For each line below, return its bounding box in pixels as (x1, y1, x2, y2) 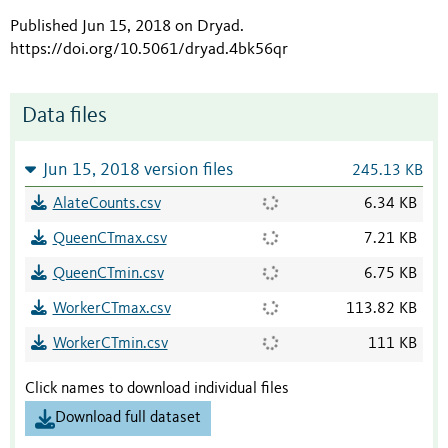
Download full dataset (55, 410, 201, 427)
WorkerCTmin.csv (52, 336, 168, 353)
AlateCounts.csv (52, 196, 161, 213)
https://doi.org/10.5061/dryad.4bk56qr (10, 41, 288, 59)
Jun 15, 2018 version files (42, 162, 233, 180)
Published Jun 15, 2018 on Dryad (10, 18, 240, 36)
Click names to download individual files (25, 381, 289, 398)
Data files (22, 106, 107, 128)
